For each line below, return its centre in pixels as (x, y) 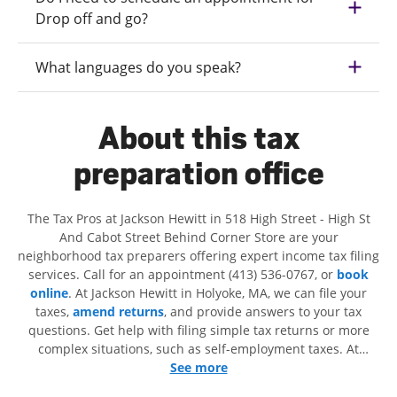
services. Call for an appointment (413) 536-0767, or (183, 274)
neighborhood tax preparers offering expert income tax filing (198, 255)
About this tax (198, 138)
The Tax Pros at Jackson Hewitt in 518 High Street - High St (198, 218)
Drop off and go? (92, 18)
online (49, 292)
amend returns (118, 311)
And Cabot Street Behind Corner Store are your (198, 237)
